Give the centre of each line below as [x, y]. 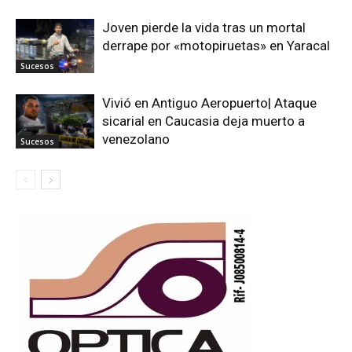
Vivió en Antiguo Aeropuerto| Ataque [209, 103]
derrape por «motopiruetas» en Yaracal [216, 46]
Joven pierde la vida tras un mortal [204, 28]
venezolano [136, 139]
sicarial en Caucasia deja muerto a [203, 121]
